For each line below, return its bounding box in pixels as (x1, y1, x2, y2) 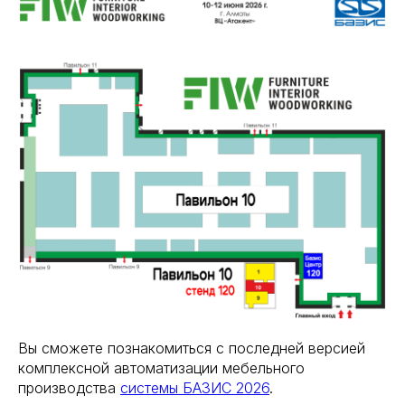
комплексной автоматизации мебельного (18, 358, 305, 377)
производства (18, 378, 120, 397)
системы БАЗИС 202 (120, 378, 261, 397)
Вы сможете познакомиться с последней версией (18, 338, 365, 357)
